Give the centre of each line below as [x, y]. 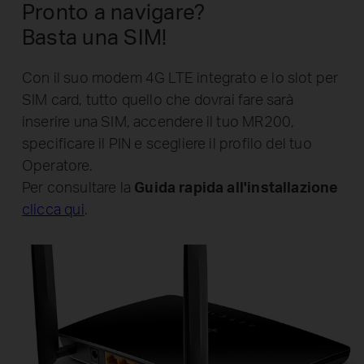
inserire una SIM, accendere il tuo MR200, [158, 120]
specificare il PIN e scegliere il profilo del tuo [167, 142]
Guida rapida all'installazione [236, 186]
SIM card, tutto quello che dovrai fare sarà [158, 98]
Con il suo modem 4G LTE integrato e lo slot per [180, 76]
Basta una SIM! [94, 37]
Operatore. [57, 164]
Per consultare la [78, 186]
